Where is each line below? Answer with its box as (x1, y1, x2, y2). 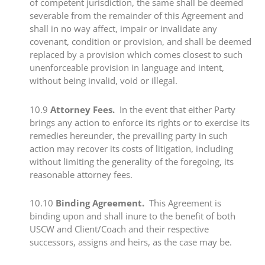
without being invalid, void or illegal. (30, 75, 177, 87)
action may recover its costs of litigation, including (30, 142, 233, 154)
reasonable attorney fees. (30, 168, 132, 180)
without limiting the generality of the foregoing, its (30, 155, 234, 167)
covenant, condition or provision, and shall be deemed (30, 35, 251, 48)
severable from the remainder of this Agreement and (30, 9, 244, 22)
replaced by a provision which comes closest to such (30, 49, 243, 61)
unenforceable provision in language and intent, (30, 62, 224, 74)
